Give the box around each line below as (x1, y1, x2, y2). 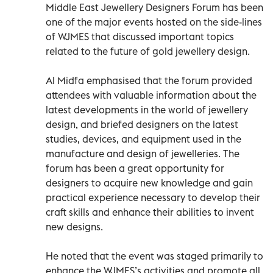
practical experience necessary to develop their (46, 191, 260, 204)
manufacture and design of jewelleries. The (46, 147, 239, 160)
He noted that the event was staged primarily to (46, 249, 263, 262)
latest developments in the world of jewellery (46, 103, 248, 116)
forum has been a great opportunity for (46, 161, 224, 174)
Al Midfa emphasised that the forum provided (46, 74, 252, 87)
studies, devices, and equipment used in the (46, 132, 241, 145)
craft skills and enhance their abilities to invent (46, 205, 254, 218)
